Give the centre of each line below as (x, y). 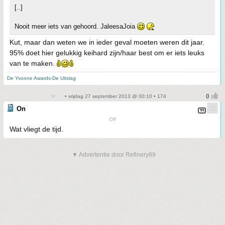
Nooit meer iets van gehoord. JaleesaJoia (76, 26)
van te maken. (33, 63)
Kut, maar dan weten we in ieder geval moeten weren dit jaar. (107, 42)
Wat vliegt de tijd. (36, 129)
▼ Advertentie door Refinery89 (114, 154)
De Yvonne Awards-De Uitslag (41, 78)
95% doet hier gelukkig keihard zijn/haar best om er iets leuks (107, 52)
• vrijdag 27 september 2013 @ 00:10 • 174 (115, 96)
